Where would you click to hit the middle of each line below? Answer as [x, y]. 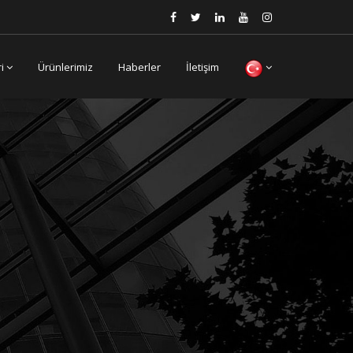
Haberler [139, 67]
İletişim [203, 67]
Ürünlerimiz [65, 67]
